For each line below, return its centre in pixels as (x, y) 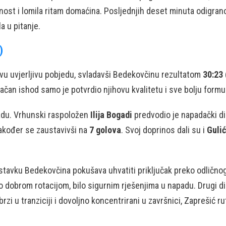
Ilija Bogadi (111, 115)
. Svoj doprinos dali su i (164, 130)
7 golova (105, 130)
